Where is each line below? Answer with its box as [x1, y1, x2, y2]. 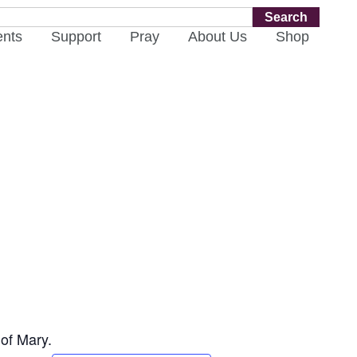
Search [264, 10, 308, 24]
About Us [187, 29, 247, 45]
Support [50, 29, 101, 45]
